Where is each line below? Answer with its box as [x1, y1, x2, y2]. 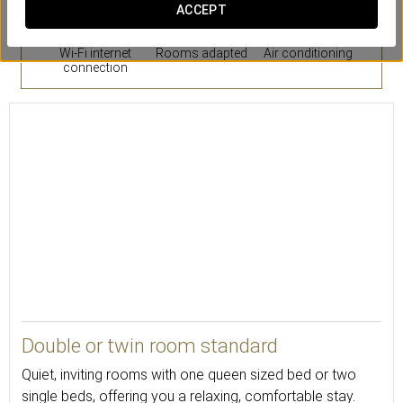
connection [62, 60, 128, 75]
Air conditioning [263, 46, 353, 60]
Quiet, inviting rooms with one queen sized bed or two [22, 366, 356, 383]
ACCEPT [175, 3, 228, 17]
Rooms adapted [155, 46, 247, 60]
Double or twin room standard [22, 335, 278, 357]
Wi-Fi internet [58, 46, 131, 60]
